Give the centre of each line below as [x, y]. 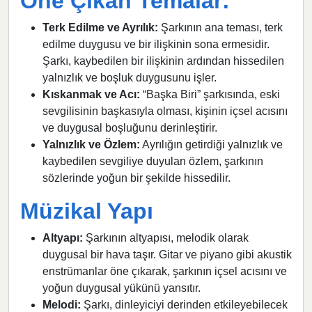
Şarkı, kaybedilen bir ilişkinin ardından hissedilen [163, 61]
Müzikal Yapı [87, 211]
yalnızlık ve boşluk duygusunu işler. [130, 77]
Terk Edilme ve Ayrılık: [100, 27]
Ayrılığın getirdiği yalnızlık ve [211, 144]
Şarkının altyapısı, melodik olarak [166, 237]
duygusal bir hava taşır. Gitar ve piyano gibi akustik [167, 254]
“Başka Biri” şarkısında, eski [210, 94]
